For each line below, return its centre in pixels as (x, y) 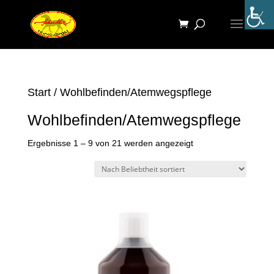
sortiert (206, 179)
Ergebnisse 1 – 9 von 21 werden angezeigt (110, 143)
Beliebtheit (213, 161)
